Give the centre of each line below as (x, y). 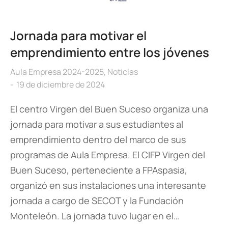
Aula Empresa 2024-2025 (57, 72)
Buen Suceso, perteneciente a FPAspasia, (99, 170)
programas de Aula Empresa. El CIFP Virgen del (108, 155)
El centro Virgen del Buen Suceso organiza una (109, 109)
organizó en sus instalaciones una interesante (108, 186)
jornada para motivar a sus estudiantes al (97, 124)
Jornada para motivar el (78, 36)
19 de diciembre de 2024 (61, 85)
